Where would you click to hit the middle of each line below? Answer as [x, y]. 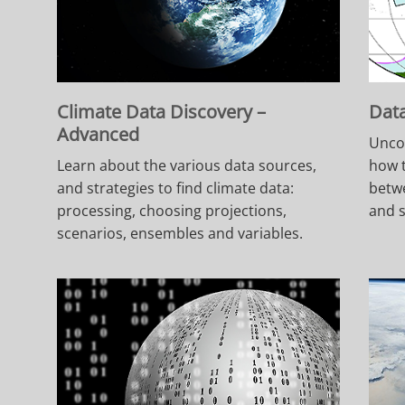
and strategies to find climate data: [176, 188]
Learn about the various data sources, [187, 166]
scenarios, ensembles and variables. [180, 234]
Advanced [99, 135]
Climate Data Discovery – [162, 112]
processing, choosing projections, [172, 211]
